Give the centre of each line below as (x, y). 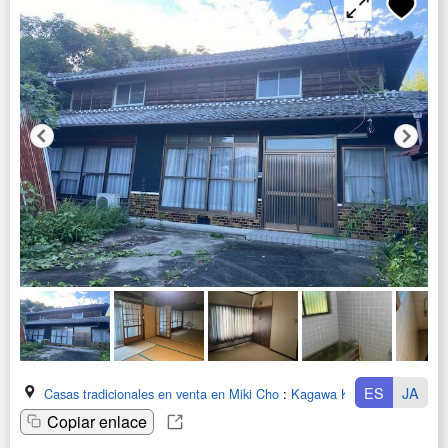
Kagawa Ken (327, 393)
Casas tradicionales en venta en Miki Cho (161, 393)
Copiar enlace (97, 421)
